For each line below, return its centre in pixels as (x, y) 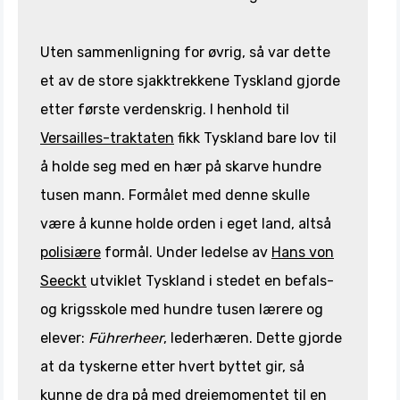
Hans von (303, 253)
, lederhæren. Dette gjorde (253, 338)
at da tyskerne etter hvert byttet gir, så (172, 367)
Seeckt (63, 281)
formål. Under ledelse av (186, 253)
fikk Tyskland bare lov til (255, 138)
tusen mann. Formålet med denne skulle (175, 196)
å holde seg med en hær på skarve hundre (181, 167)
